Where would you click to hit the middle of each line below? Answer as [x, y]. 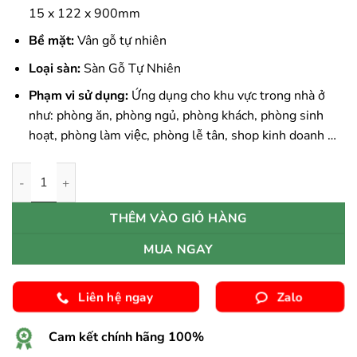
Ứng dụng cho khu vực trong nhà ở [226, 96]
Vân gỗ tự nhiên [120, 41]
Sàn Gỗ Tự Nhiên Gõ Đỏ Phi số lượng [106, 171]
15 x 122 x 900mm [84, 13]
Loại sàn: [54, 68]
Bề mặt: [51, 41]
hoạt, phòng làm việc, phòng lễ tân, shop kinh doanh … [182, 136]
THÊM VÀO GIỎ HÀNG [178, 218]
